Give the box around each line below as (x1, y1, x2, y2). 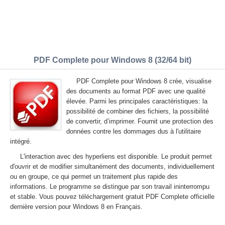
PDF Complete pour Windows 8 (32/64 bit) (34, 56, 191, 64)
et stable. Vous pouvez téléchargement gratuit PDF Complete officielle (10, 193, 214, 200)
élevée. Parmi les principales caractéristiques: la (66, 97, 207, 105)
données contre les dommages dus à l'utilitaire (66, 128, 201, 135)
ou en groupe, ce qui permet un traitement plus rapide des (10, 173, 178, 180)
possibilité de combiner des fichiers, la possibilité (66, 107, 209, 115)
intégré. (10, 138, 32, 145)
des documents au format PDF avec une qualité (66, 87, 205, 95)
